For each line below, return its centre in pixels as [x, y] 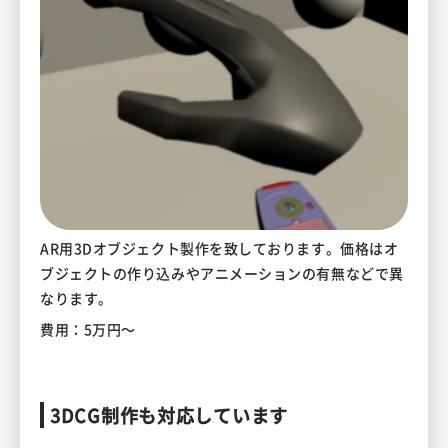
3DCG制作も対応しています [169, 415]
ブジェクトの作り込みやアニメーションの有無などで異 [222, 273]
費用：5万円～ [88, 329]
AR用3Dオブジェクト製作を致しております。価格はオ [219, 248]
